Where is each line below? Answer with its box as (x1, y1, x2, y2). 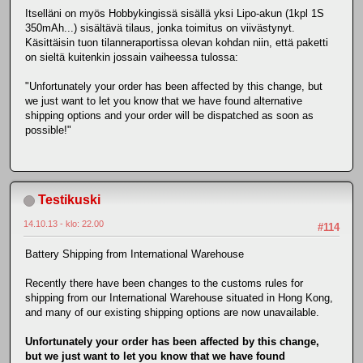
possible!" (25, 123, 71, 136)
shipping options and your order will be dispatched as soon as (25, 109, 314, 122)
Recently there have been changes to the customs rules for (25, 277, 303, 290)
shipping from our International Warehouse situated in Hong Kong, (25, 292, 333, 305)
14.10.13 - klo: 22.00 (23, 219, 104, 229)
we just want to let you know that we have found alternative (25, 94, 302, 107)
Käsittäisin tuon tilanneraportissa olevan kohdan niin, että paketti (25, 36, 328, 49)
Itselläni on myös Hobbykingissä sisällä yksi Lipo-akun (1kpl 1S (25, 6, 324, 19)
